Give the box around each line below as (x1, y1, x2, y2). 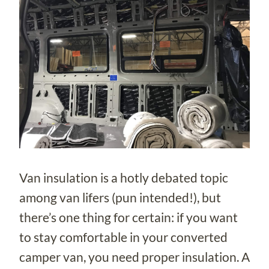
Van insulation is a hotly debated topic (19, 169, 228, 185)
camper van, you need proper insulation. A (19, 249, 250, 264)
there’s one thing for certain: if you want (19, 209, 238, 225)
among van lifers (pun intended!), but (19, 189, 221, 205)
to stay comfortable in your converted (19, 229, 228, 244)
